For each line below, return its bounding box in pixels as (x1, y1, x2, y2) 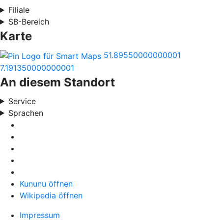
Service (8, 96, 36, 106)
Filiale (8, 5, 29, 15)
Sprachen (8, 108, 43, 118)
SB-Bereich (8, 17, 49, 27)
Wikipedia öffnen (20, 190, 82, 200)
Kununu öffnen (20, 178, 73, 189)
